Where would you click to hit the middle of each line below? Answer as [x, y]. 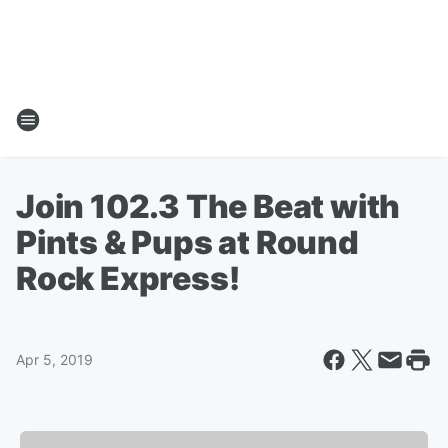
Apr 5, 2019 [54, 359]
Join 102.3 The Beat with [208, 206]
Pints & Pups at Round [187, 242]
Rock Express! [128, 278]
